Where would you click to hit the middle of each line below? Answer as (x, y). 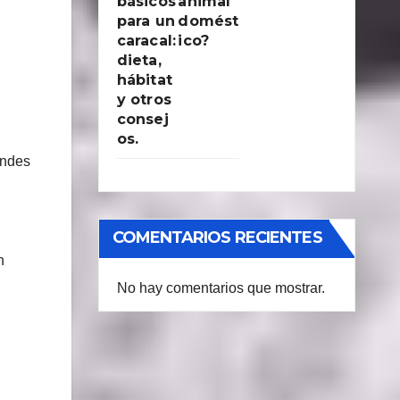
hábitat (144, 80)
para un (146, 21)
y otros (144, 100)
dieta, (139, 60)
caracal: (146, 41)
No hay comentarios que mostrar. (221, 288)
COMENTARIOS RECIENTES (217, 237)
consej (142, 119)
